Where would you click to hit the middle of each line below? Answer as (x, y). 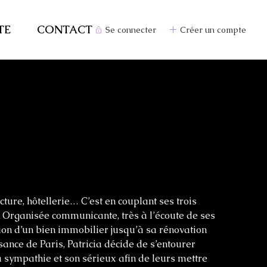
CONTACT (64, 30)
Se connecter (131, 30)
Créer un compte (213, 30)
